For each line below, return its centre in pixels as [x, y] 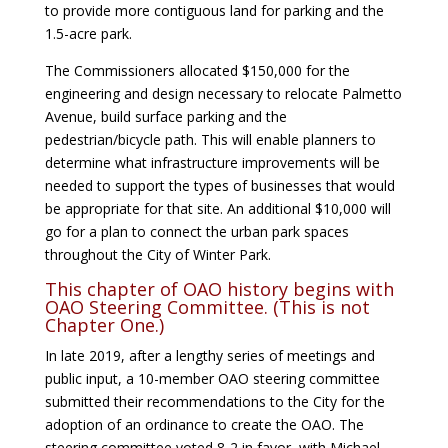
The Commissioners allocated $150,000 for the [197, 71]
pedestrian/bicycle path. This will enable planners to [210, 140]
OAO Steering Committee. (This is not [207, 307]
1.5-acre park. [88, 34]
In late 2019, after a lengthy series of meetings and [209, 356]
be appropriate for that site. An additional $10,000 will [217, 209]
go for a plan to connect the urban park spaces [196, 232]
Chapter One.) [104, 325]
